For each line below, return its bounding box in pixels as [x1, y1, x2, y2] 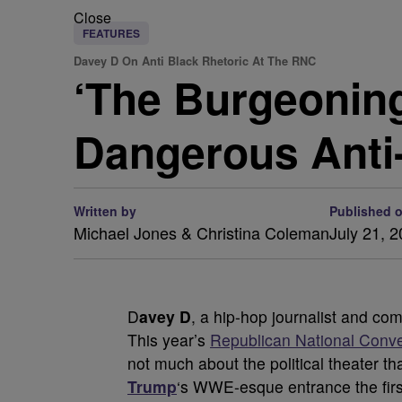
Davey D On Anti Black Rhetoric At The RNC [74, 53, 316, 69]
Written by [74, 202, 136, 220]
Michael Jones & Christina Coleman [74, 221, 329, 244]
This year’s [127, 328, 210, 351]
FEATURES [83, 25, 140, 41]
